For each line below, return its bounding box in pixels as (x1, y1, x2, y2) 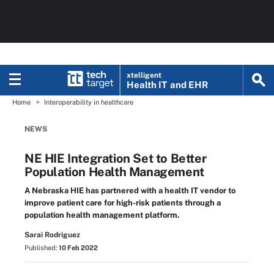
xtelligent (127, 71, 162, 80)
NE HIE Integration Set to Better (24, 151, 207, 166)
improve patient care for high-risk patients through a (24, 198, 221, 207)
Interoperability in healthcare (44, 98, 133, 106)
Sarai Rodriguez (24, 231, 80, 239)
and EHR (170, 80, 209, 90)
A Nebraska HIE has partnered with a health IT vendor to (24, 186, 235, 195)
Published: (24, 244, 59, 251)
